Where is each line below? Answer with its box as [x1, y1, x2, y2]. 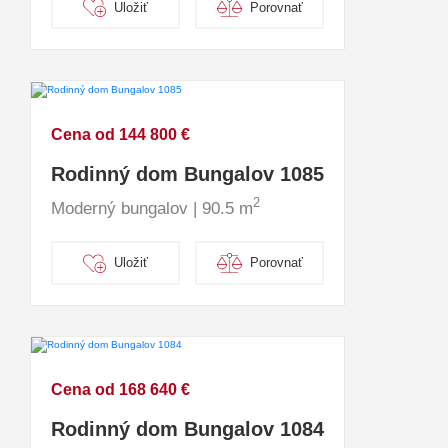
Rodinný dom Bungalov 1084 [51, 417, 324, 440]
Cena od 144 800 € [51, 125, 190, 143]
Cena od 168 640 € [51, 380, 190, 398]
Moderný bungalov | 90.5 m [51, 198, 253, 218]
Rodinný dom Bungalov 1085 [51, 162, 324, 185]
